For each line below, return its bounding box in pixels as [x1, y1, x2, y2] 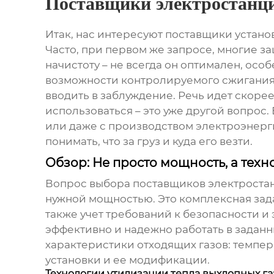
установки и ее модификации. [45, 254, 210, 267]
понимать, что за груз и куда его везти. [45, 135, 253, 148]
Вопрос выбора [45, 177, 133, 190]
